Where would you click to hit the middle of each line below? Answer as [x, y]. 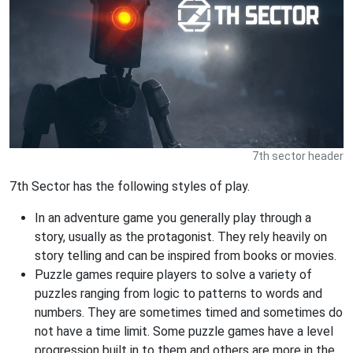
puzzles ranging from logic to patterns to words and [178, 294]
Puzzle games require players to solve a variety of [173, 275]
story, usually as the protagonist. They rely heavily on [181, 237]
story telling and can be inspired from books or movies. [186, 256]
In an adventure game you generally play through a [173, 218]
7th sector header [298, 156]
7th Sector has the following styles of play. [130, 186]
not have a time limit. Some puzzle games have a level [184, 331]
